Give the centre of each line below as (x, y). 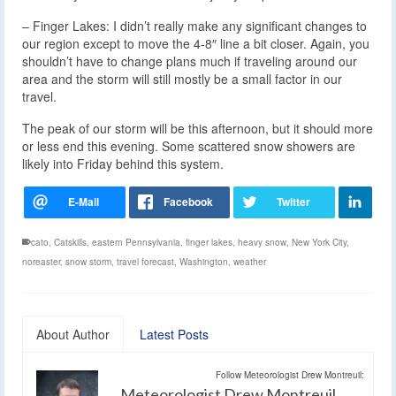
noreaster (41, 262)
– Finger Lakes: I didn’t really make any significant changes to (194, 26)
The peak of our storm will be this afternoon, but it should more (198, 129)
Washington (204, 262)
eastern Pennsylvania (136, 243)
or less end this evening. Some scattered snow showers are (189, 146)
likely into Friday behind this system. (123, 164)
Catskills (70, 243)
